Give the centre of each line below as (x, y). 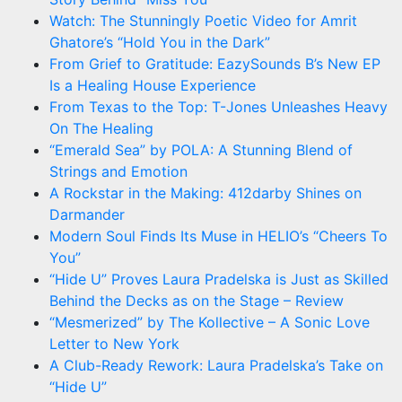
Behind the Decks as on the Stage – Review (197, 300)
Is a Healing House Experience (153, 85)
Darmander (87, 214)
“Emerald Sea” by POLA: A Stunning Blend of (201, 149)
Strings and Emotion (118, 171)
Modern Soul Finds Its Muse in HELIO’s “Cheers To (218, 236)
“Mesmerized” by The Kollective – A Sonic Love (210, 322)
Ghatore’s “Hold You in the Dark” (160, 42)
